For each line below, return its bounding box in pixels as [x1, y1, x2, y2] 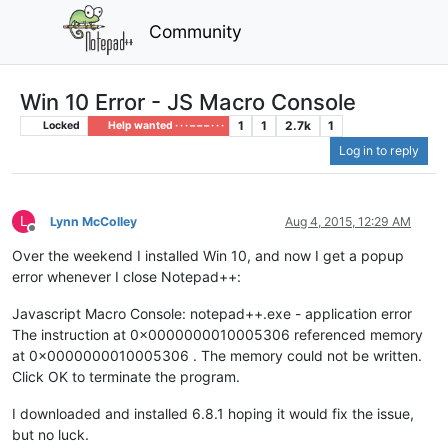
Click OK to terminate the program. [12, 368, 240, 386]
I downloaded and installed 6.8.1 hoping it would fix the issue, [12, 405, 414, 423]
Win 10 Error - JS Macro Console [20, 88, 356, 115]
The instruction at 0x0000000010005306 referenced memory [12, 326, 423, 344]
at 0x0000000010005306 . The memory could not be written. [12, 347, 422, 365]
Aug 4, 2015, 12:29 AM [285, 214, 411, 230]
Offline [31, 228, 68, 244]
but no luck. [12, 426, 89, 444]
